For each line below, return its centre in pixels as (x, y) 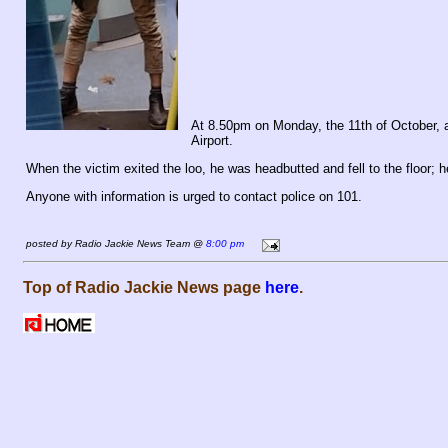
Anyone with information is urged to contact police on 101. (194, 196)
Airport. (214, 140)
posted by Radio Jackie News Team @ (116, 244)
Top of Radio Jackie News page (144, 287)
